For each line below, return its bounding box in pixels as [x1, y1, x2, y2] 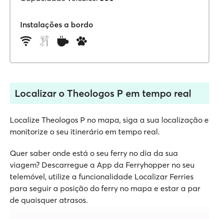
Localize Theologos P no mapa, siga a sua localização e [10, 115, 209, 125]
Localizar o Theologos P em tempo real [15, 87, 191, 99]
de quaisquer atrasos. [10, 195, 88, 205]
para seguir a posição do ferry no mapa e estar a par [10, 183, 200, 193]
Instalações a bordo [20, 20, 93, 29]
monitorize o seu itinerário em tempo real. [10, 127, 160, 136]
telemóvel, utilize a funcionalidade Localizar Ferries [10, 172, 194, 181]
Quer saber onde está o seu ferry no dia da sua [10, 148, 178, 158]
